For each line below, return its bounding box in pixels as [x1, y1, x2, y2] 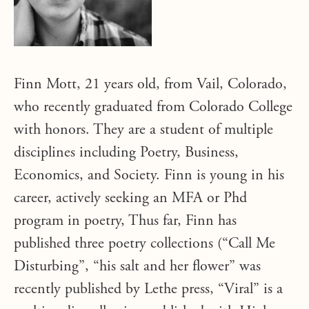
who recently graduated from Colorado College [14, 100, 292, 115]
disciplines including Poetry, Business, [14, 146, 239, 161]
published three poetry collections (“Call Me [14, 237, 275, 252]
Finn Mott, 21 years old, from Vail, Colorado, [14, 77, 287, 92]
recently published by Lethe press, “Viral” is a [14, 282, 283, 297]
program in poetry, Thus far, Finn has [14, 214, 237, 229]
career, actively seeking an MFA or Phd [14, 191, 247, 206]
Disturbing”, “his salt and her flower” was [14, 259, 261, 275]
